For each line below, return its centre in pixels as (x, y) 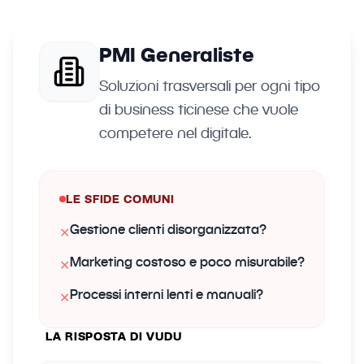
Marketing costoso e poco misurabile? (187, 262)
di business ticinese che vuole (199, 109)
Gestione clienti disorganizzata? (168, 230)
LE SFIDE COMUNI (120, 199)
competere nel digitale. (175, 133)
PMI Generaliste (177, 54)
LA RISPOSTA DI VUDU (114, 336)
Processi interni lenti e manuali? (167, 295)
